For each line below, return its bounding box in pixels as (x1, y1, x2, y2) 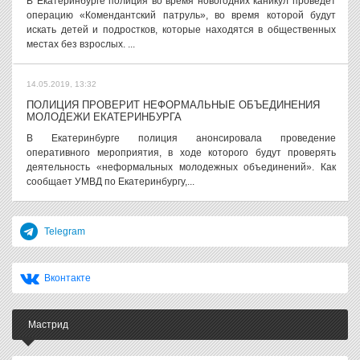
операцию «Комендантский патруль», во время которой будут (27, 10, 336, 21)
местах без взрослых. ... (27, 39, 135, 50)
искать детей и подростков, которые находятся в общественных (27, 24, 336, 35)
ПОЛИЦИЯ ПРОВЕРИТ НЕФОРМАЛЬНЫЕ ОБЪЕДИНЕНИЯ (27, 99, 320, 111)
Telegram (44, 226, 85, 237)
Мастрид (28, 319, 68, 330)
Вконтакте (44, 272, 91, 284)
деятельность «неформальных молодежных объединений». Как (27, 162, 336, 173)
